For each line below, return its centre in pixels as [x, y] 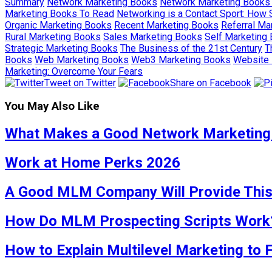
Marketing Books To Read [59, 13]
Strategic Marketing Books [61, 48]
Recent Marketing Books [166, 25]
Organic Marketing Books [58, 25]
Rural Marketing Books [53, 36]
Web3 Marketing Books [181, 59]
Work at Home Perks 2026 [93, 163]
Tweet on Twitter [80, 83]
